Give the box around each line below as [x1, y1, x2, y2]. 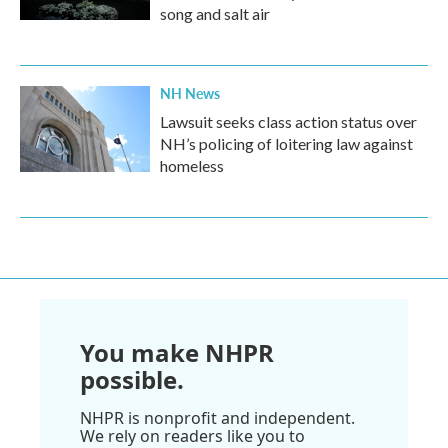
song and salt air [160, 3, 270, 23]
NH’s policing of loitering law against [160, 133, 413, 153]
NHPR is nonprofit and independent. [80, 406, 355, 429]
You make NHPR [80, 335, 274, 369]
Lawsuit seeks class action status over [160, 111, 417, 131]
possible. [80, 362, 184, 396]
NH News [160, 82, 220, 103]
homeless [160, 155, 224, 175]
